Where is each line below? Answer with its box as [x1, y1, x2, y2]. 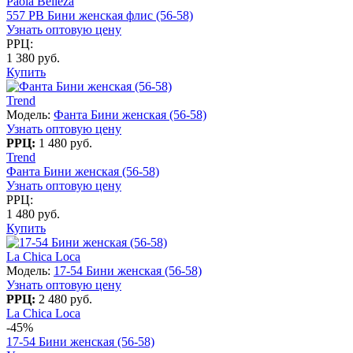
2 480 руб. [39, 292, 92, 306]
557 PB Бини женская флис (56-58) [6, 8, 193, 22]
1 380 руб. [6, 50, 60, 65]
